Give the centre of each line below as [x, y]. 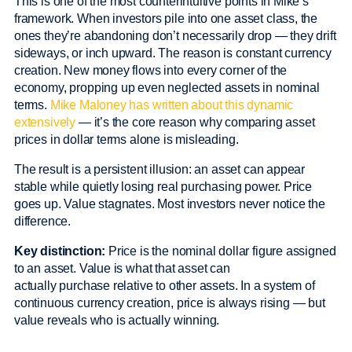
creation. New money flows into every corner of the [151, 71]
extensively [45, 123]
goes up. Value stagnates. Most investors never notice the [170, 204]
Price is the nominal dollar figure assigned [221, 251]
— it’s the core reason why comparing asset [195, 123]
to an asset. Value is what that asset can [122, 269]
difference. [44, 222]
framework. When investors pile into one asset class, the [166, 19]
